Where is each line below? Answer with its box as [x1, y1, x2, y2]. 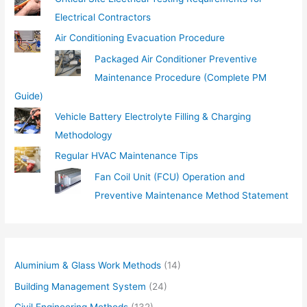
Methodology [54, 130, 112, 141]
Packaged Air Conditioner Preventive [95, 53, 258, 64]
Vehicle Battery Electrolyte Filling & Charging [54, 111, 251, 123]
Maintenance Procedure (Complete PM [95, 71, 267, 83]
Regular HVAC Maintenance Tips [54, 150, 198, 162]
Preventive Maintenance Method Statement [95, 189, 289, 201]
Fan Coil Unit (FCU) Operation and [95, 171, 245, 182]
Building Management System [14, 280, 147, 292]
